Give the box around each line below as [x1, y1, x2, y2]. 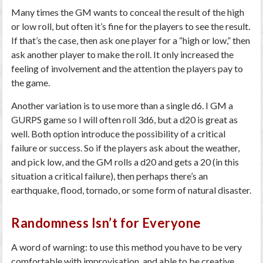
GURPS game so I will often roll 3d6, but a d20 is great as [11, 114, 238, 125]
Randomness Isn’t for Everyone [11, 215, 201, 231]
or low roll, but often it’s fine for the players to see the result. [11, 21, 251, 32]
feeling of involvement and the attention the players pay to [11, 63, 244, 74]
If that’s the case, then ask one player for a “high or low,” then [11, 35, 251, 46]
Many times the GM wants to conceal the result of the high [11, 6, 245, 18]
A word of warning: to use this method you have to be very [11, 241, 242, 252]
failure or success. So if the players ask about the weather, [11, 142, 240, 153]
